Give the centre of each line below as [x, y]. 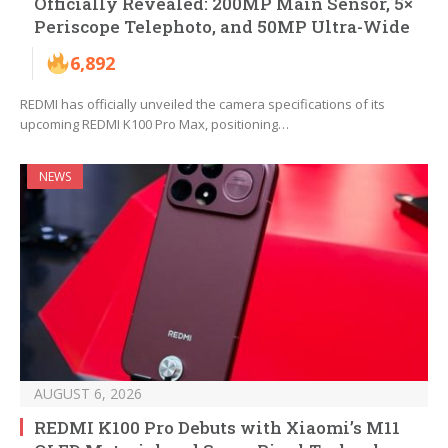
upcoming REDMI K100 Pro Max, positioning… [154, 124]
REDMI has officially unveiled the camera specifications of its [202, 104]
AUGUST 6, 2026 [88, 394]
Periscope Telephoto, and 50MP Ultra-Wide [222, 27]
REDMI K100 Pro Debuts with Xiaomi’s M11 [217, 428]
